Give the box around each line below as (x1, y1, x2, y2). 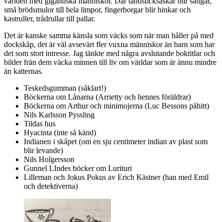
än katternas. (4, 67, 43, 76)
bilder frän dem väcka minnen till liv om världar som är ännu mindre (4, 58, 217, 67)
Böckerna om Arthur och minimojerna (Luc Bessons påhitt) (24, 102, 209, 111)
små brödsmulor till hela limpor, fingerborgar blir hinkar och (4, 5, 191, 14)
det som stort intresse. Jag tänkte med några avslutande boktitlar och (4, 49, 215, 58)
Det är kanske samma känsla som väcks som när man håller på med (4, 31, 214, 40)
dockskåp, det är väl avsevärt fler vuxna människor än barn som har (4, 40, 215, 49)
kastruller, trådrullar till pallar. (4, 14, 95, 23)
